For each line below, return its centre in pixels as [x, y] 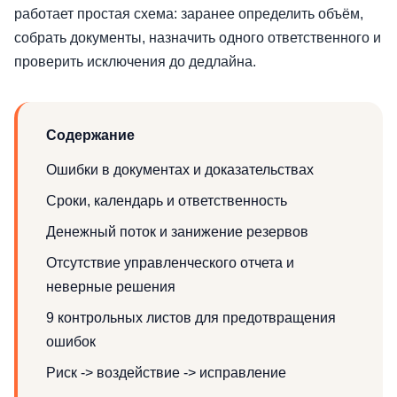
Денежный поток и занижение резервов [177, 231]
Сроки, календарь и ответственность [167, 200]
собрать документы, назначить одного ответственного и [198, 37]
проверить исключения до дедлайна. [135, 61]
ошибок [71, 341]
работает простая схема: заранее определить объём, [189, 13]
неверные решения [111, 286]
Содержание [90, 135]
